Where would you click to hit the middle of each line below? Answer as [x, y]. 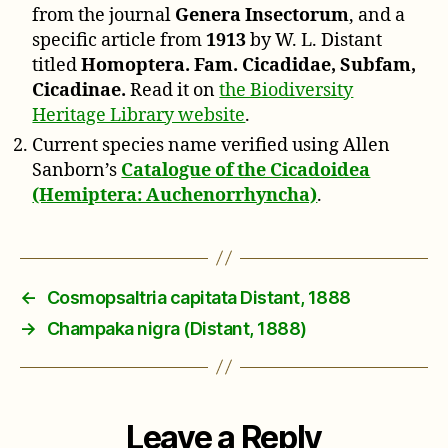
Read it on [173, 90]
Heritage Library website [139, 115]
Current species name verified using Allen [211, 145]
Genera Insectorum [262, 15]
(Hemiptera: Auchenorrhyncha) [175, 195]
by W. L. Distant [314, 40]
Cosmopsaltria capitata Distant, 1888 [198, 297]
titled [57, 65]
